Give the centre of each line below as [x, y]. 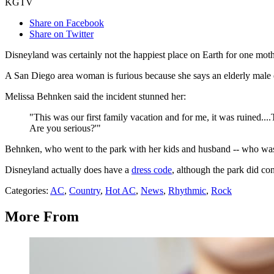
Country [85, 191]
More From [42, 217]
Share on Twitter [61, 34]
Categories [25, 191]
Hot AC [120, 191]
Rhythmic [187, 191]
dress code [152, 170]
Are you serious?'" [65, 128]
